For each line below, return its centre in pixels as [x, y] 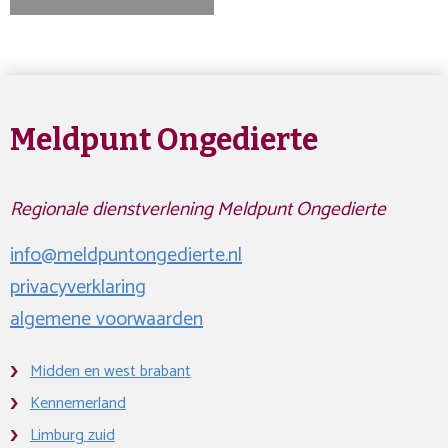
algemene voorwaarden [106, 319]
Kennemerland [78, 403]
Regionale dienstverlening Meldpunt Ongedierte [198, 209]
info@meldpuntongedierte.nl [126, 255]
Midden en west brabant [110, 371]
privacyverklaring [78, 287]
